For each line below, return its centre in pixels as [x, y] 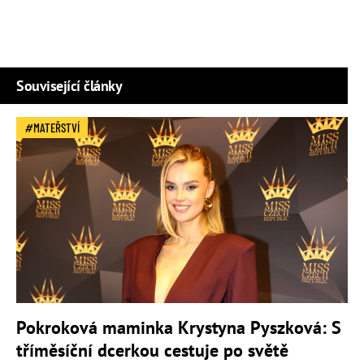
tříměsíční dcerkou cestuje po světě [152, 351]
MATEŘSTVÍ [56, 127]
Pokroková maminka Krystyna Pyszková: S [179, 328]
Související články [69, 85]
